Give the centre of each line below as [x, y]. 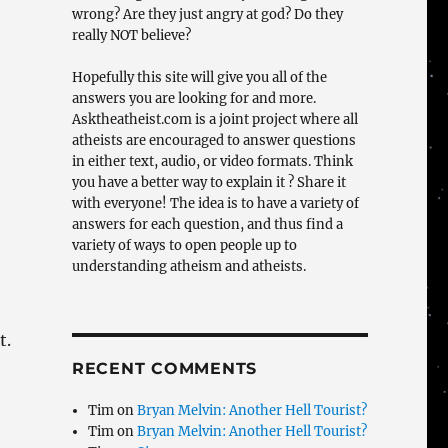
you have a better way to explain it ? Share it [208, 182]
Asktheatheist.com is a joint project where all [214, 119]
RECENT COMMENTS [164, 368]
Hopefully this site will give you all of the [199, 77]
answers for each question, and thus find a [207, 224]
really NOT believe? [131, 35]
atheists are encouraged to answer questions [213, 140]
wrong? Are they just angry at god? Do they [207, 14]
